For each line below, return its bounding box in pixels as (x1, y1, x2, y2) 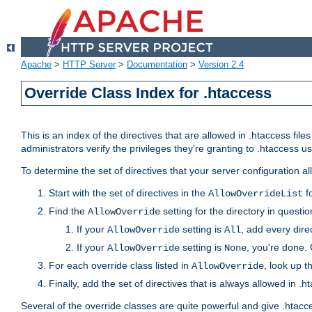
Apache (21, 59, 52, 70)
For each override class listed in (49, 260, 192, 272)
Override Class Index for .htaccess (24, 84, 272, 102)
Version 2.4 (198, 59, 244, 70)
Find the (49, 205, 88, 217)
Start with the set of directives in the (49, 187, 208, 199)
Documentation (127, 59, 187, 70)
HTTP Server (63, 59, 116, 70)
